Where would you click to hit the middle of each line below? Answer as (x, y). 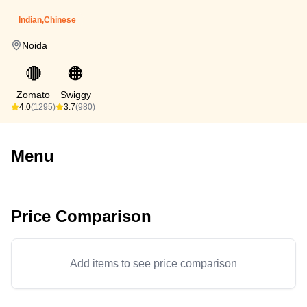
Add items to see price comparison (153, 263)
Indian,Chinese (47, 20)
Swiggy (75, 95)
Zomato (33, 95)
